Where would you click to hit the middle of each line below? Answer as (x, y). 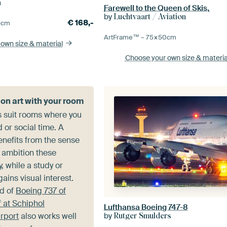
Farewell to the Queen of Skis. (157, 8)
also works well (48, 216)
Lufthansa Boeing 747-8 (146, 207)
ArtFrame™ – (125, 37)
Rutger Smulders (143, 216)
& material (46, 43)
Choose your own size (160, 58)
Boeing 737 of (41, 191)
